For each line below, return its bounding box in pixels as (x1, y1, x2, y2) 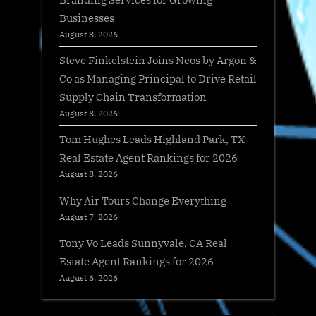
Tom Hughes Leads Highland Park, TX (59, 132, 245, 147)
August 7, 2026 (59, 210, 118, 222)
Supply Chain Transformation (59, 90, 207, 104)
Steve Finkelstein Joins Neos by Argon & (59, 53, 257, 68)
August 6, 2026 (59, 271, 118, 283)
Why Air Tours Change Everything (59, 193, 226, 207)
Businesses (59, 11, 114, 25)
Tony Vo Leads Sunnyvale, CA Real (59, 235, 227, 250)
